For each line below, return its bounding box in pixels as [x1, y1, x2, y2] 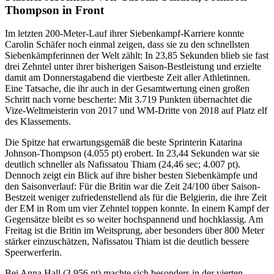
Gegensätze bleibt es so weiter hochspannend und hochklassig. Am [5, 214, 263, 225]
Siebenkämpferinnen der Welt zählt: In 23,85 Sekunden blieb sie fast [5, 50, 268, 61]
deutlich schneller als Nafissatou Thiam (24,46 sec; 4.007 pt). [5, 159, 240, 170]
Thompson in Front [5, 3, 104, 17]
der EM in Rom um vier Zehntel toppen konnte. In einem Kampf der [5, 203, 269, 214]
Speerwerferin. [5, 247, 62, 258]
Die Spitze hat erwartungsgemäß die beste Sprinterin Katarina [5, 137, 242, 148]
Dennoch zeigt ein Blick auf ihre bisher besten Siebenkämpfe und [5, 170, 257, 181]
